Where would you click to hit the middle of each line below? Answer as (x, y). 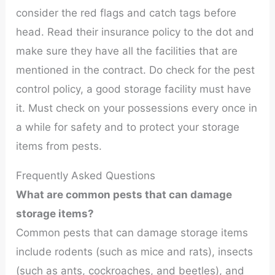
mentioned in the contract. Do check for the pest (136, 70)
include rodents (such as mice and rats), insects (135, 251)
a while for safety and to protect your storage (128, 127)
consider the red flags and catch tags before (126, 13)
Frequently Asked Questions (86, 175)
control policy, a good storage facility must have (134, 89)
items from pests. (59, 146)
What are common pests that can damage (124, 194)
